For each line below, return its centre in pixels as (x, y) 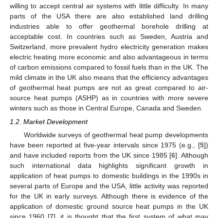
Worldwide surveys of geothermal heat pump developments (116, 135)
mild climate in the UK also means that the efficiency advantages (109, 78)
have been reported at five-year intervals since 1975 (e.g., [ (105, 145)
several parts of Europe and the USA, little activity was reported (109, 186)
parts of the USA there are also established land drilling (109, 16)
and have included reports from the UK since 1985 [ (91, 155)
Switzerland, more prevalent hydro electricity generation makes (109, 47)
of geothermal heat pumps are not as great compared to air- (109, 88)
